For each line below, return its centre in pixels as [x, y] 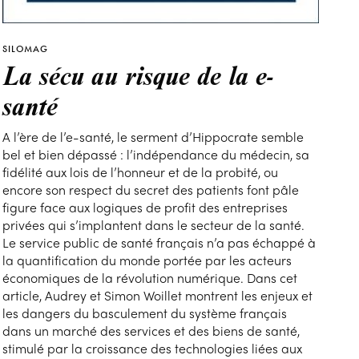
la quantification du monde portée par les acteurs [147, 260]
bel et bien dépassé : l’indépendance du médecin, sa [156, 155]
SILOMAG [26, 49]
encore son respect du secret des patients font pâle [151, 190]
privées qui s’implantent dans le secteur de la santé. [154, 225]
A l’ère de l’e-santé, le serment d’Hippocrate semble [153, 137]
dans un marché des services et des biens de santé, [151, 331]
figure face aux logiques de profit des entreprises [145, 208]
